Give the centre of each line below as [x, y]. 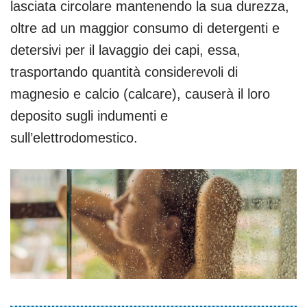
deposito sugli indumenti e [89, 115]
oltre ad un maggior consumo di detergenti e [145, 28]
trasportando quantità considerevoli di [124, 72]
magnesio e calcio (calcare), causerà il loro [140, 94]
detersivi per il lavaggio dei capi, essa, [125, 50]
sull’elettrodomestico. [74, 137]
